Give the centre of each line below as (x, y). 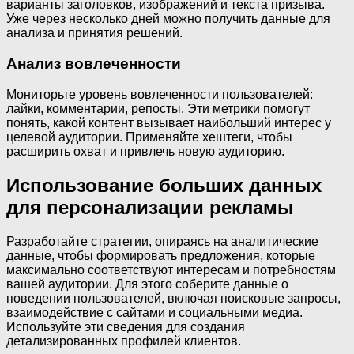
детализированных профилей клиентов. (124, 341)
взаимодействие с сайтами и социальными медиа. (154, 312)
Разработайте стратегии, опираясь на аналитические (162, 241)
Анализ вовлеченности (94, 64)
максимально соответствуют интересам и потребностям (171, 269)
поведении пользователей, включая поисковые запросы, (173, 298)
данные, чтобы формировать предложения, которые (161, 255)
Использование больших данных (164, 185)
